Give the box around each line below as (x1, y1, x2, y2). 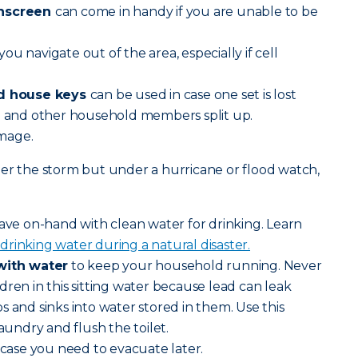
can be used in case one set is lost (89, 87, 296, 102)
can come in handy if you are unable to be (54, 4, 318, 19)
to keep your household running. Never (68, 258, 322, 273)
